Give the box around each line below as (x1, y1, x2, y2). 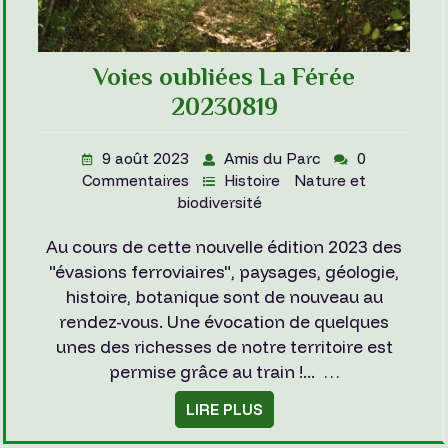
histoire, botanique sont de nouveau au (65, 286, 383, 308)
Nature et (294, 171, 366, 191)
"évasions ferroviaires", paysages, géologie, (49, 261, 399, 283)
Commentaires (82, 171, 193, 191)
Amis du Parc (224, 149, 324, 169)
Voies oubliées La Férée (93, 62, 355, 92)
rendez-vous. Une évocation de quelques (59, 311, 389, 333)
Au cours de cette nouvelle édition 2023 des (46, 236, 402, 258)
